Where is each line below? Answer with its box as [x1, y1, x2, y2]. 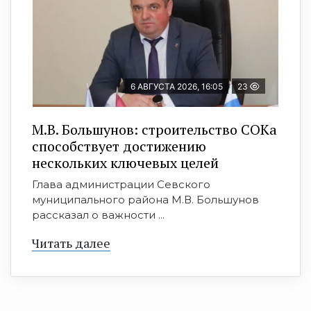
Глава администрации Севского [32, 178, 210, 192]
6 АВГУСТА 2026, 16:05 [131, 81, 223, 92]
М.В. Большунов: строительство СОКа [32, 120, 277, 140]
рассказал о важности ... [32, 208, 165, 222]
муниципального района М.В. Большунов [32, 193, 259, 207]
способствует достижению [32, 137, 206, 156]
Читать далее [32, 235, 110, 252]
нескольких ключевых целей [32, 153, 219, 173]
